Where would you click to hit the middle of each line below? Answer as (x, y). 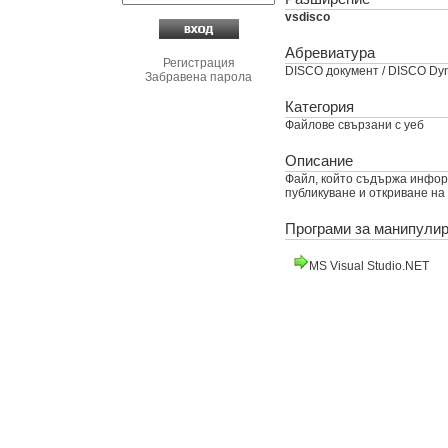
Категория (319, 106)
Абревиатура (330, 52)
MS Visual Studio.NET (369, 266)
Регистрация (198, 63)
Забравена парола (198, 77)
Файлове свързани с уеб (354, 125)
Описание (319, 160)
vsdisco (307, 17)
